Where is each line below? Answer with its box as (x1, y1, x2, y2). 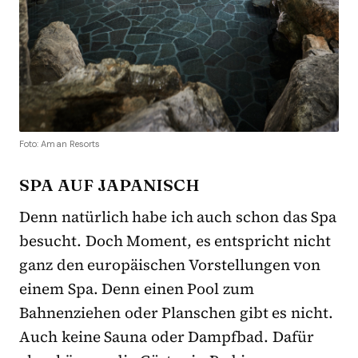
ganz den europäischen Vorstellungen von (19, 253, 321, 275)
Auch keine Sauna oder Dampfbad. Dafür (19, 325, 315, 347)
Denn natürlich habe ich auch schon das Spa (19, 205, 337, 227)
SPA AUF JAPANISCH (19, 173, 200, 195)
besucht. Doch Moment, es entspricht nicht (19, 229, 332, 251)
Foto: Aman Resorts (19, 137, 101, 149)
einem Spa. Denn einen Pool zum (19, 277, 255, 299)
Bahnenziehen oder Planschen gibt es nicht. (19, 301, 334, 323)
